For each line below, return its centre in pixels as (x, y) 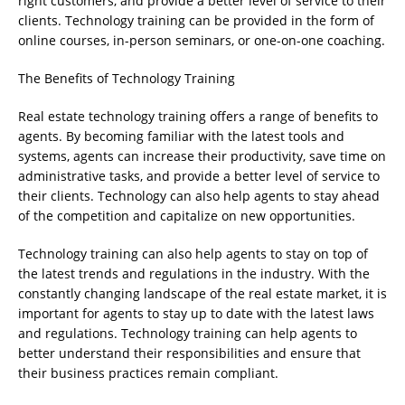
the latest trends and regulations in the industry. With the (194, 274)
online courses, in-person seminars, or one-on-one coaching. (202, 41)
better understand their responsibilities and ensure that (189, 353)
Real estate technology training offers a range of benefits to (198, 117)
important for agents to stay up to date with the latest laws (196, 314)
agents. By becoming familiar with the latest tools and (181, 137)
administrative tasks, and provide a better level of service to (199, 176)
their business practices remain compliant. (148, 373)
